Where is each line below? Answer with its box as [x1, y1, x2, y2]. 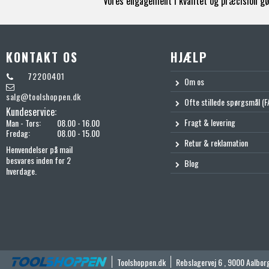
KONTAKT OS [6, 48, 78, 67]
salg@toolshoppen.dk [6, 90, 81, 103]
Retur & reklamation [184, 136, 248, 150]
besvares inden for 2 [6, 154, 71, 167]
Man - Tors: [6, 116, 41, 130]
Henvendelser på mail [6, 143, 73, 156]
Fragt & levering [184, 116, 235, 129]
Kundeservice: [6, 104, 56, 119]
